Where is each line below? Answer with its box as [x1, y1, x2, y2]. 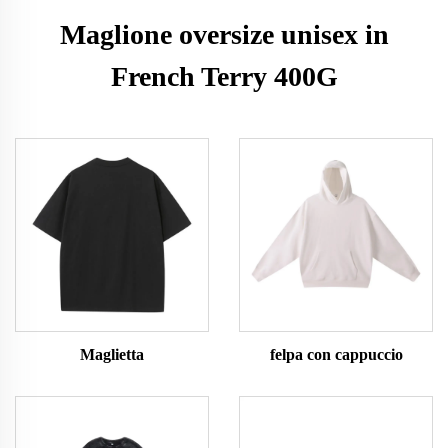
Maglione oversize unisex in [59, 19, 389, 50]
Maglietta [80, 346, 144, 363]
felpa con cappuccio [269, 346, 403, 363]
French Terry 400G [110, 61, 338, 92]
